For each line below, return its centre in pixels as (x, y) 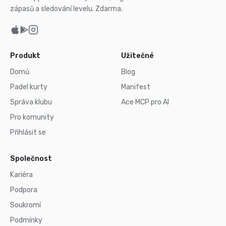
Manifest (136, 87)
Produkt (25, 56)
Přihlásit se (28, 132)
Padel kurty (29, 87)
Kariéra (21, 175)
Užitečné (137, 56)
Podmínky (26, 220)
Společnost (31, 159)
